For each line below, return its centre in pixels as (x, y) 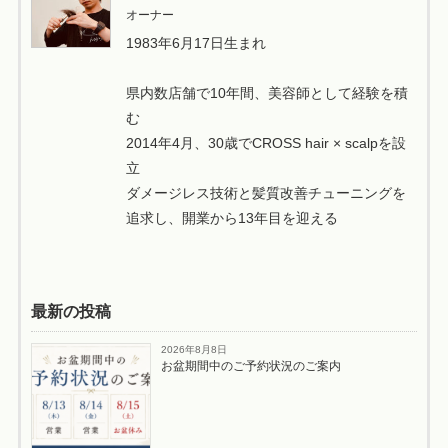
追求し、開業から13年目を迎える (231, 217)
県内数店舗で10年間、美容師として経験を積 (266, 92)
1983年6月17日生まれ (195, 42)
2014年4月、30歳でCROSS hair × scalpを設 (265, 142)
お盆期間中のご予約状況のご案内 (250, 365)
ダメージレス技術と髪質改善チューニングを (265, 192)
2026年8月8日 (193, 349)
